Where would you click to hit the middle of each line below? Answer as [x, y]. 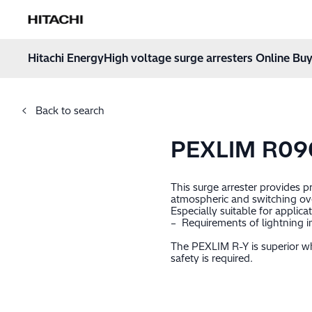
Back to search [68, 111]
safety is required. [212, 258]
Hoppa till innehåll [110, 45]
